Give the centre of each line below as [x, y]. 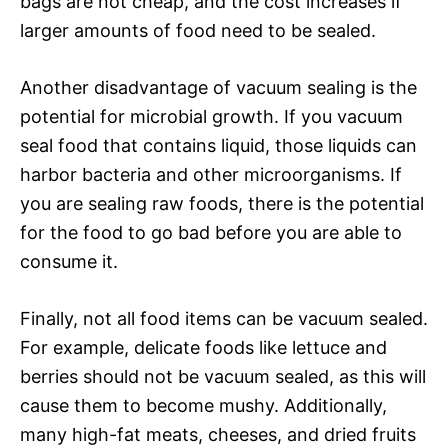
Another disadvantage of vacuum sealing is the [218, 87]
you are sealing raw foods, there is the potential [222, 203]
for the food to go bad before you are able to [211, 232]
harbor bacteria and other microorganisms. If [211, 174]
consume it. [69, 261]
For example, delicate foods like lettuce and [203, 347]
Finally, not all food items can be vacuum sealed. [224, 318]
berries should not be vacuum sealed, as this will [223, 376]
